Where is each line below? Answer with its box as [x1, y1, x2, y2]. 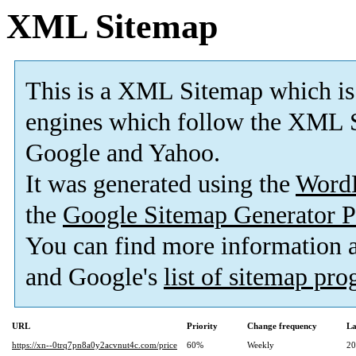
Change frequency [247, 321, 317, 331]
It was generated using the [25, 170, 296, 199]
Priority [187, 321, 218, 331]
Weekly [247, 340, 274, 350]
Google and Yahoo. [25, 139, 220, 168]
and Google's [25, 263, 164, 292]
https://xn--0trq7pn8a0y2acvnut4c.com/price [12, 340, 177, 350]
